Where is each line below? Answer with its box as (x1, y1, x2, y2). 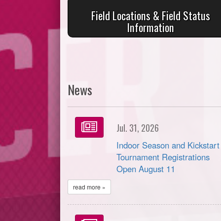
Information (127, 19, 175, 36)
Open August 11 (116, 163, 176, 175)
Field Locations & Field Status (91, 7, 210, 24)
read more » (73, 183, 106, 191)
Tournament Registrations (116, 151, 210, 163)
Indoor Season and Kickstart (116, 139, 220, 151)
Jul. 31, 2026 (116, 121, 159, 135)
